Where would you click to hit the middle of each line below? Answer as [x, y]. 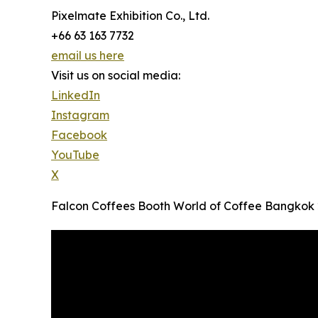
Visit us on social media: [116, 76]
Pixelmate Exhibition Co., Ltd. [130, 16]
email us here [88, 56]
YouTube [75, 155]
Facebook [79, 135]
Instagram [80, 115]
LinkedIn [76, 95]
